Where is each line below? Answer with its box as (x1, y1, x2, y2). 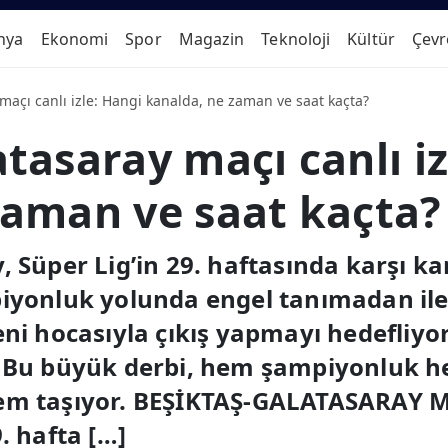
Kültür (347, 27, 395, 50)
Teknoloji (261, 27, 331, 50)
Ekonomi (40, 27, 109, 50)
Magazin (178, 27, 245, 50)
